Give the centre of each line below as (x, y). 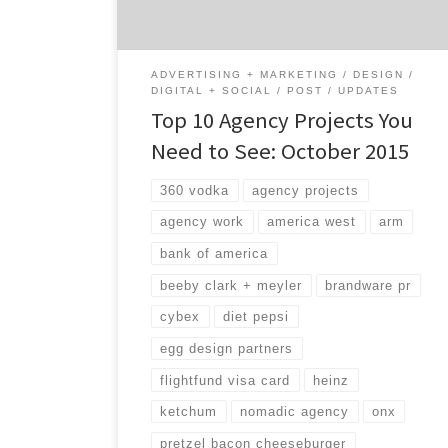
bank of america (214, 254)
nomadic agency (295, 412)
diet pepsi (256, 317)
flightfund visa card (225, 380)
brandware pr (368, 285)
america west (312, 222)
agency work (202, 222)
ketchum (189, 412)
